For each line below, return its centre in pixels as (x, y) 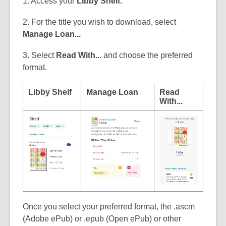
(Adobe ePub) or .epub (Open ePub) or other (102, 218)
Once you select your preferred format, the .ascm (109, 206)
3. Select (39, 55)
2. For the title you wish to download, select (99, 22)
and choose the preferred (147, 55)
